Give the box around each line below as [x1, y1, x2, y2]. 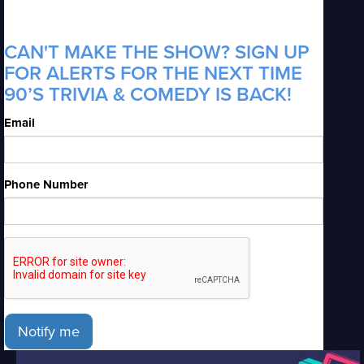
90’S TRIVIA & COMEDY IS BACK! [4, 83, 292, 106]
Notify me [18, 323, 80, 340]
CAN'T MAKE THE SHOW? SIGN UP [4, 41, 310, 64]
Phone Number [4, 177, 88, 192]
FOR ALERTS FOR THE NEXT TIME [4, 62, 302, 85]
